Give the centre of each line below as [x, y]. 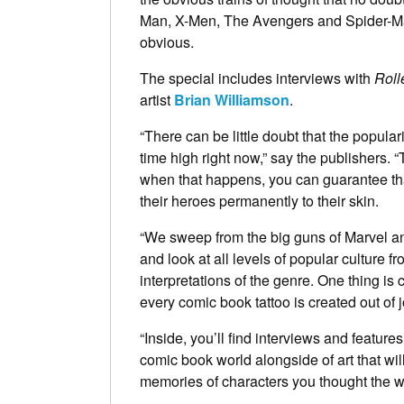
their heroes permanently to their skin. [259, 200]
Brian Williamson [232, 99]
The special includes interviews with [257, 78]
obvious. [167, 41]
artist [157, 99]
